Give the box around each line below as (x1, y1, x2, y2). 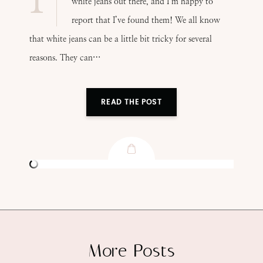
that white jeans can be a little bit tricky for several (29, 33, 212, 44)
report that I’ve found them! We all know (72, 15, 220, 25)
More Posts (87, 240, 176, 262)
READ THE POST (101, 98, 162, 106)
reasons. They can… (29, 52, 100, 63)
